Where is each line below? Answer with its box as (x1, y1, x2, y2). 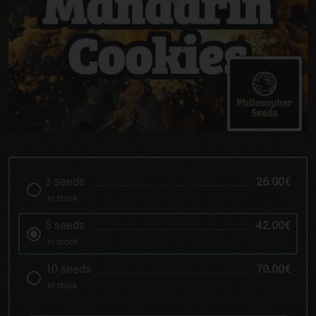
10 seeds (44, 262, 91, 276)
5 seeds (44, 219, 85, 233)
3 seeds (44, 174, 85, 188)
